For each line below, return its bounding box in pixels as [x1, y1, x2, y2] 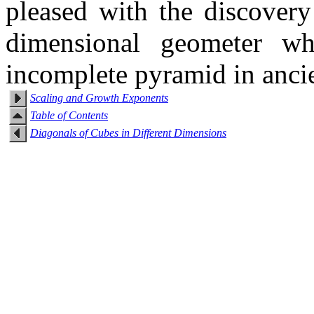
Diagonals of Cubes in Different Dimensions [30, 127, 226, 139]
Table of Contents [30, 109, 108, 121]
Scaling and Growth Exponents [30, 92, 168, 104]
